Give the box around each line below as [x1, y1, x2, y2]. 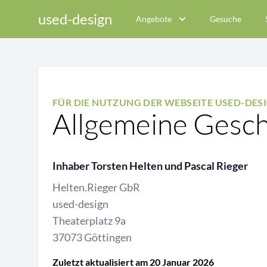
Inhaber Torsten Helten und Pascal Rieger [52, 159, 248, 172]
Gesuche [210, 14, 241, 24]
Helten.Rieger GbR [52, 181, 140, 194]
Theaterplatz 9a [52, 214, 126, 227]
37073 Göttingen [52, 231, 132, 244]
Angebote [136, 14, 172, 24]
